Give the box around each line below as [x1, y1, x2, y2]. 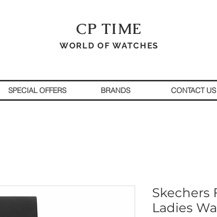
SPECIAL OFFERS [8, 86, 66, 95]
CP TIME [76, 19, 142, 38]
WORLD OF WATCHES [59, 41, 159, 50]
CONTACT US [170, 86, 216, 95]
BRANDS [100, 86, 130, 95]
